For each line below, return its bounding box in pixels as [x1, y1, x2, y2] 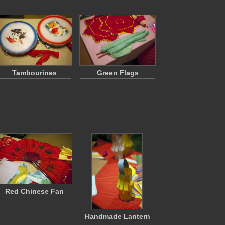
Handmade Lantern [85, 212, 150, 220]
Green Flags [96, 69, 139, 77]
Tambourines [12, 69, 57, 77]
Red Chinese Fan [5, 187, 64, 195]
